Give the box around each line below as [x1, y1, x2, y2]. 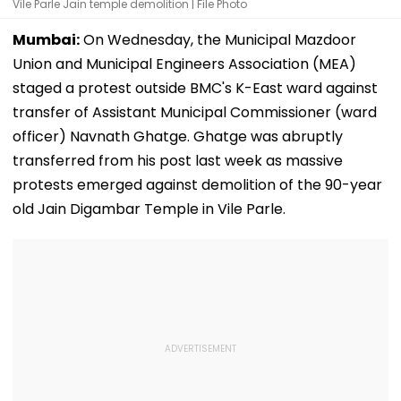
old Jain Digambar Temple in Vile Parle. [13, 198, 286, 219]
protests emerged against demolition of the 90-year [13, 174, 382, 195]
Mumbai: [13, 29, 80, 50]
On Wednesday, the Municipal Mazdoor [80, 29, 356, 50]
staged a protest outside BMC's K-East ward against [13, 77, 378, 98]
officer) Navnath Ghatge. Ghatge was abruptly [13, 125, 343, 147]
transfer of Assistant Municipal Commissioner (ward [13, 101, 377, 123]
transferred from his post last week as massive [13, 149, 343, 171]
